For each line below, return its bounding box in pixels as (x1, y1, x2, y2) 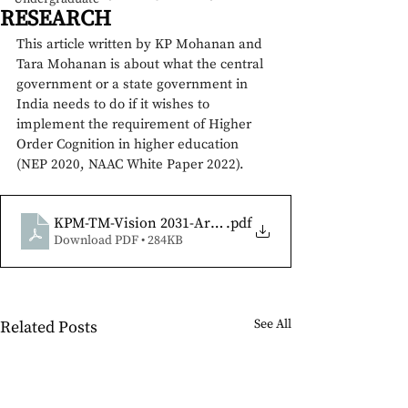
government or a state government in (16, 76, 251, 93)
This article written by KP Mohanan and (16, 36, 266, 53)
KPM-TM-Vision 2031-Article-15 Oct (54, 214, 285, 232)
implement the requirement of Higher (16, 116, 255, 133)
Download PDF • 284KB (54, 232, 183, 249)
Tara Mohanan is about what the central (16, 56, 267, 73)
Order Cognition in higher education (16, 136, 242, 153)
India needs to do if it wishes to (16, 96, 213, 113)
